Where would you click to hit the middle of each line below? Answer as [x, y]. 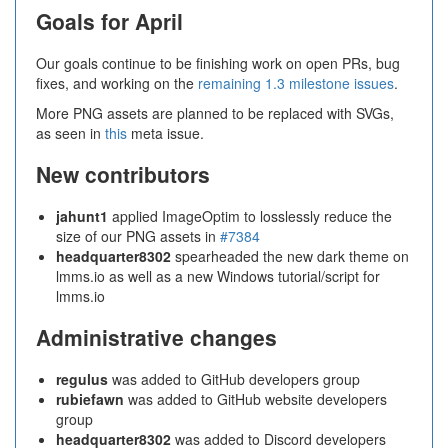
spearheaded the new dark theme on [290, 256]
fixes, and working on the [117, 83]
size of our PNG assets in [138, 236]
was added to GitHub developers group [234, 379]
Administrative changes [156, 337]
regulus [82, 379]
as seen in [70, 133]
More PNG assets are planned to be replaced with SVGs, [215, 113]
